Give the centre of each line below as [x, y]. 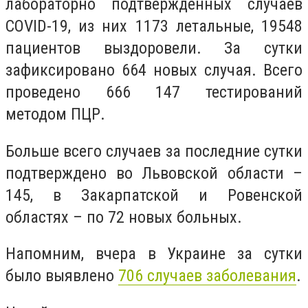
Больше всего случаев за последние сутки [154, 151]
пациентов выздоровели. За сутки [154, 48]
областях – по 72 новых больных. [124, 217]
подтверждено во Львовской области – [154, 173]
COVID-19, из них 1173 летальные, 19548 [154, 26]
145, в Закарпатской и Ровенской [154, 195]
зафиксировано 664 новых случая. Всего [154, 70]
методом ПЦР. [55, 114]
